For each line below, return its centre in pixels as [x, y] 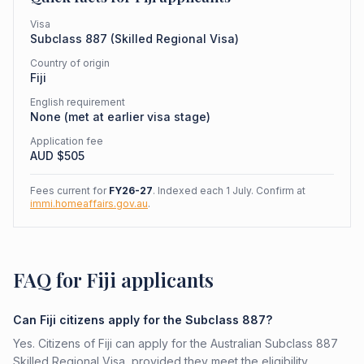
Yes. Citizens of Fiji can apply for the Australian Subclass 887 [175, 343]
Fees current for [69, 191]
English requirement [78, 102]
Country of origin [70, 63]
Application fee [67, 141]
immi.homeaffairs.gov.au [89, 204]
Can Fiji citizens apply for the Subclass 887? [143, 320]
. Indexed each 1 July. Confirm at [229, 191]
